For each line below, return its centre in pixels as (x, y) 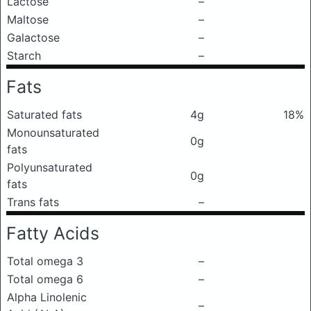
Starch (24, 56)
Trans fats (33, 202)
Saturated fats (44, 115)
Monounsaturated (53, 133)
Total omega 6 (45, 279)
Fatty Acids (53, 233)
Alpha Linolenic (47, 297)
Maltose (28, 19)
